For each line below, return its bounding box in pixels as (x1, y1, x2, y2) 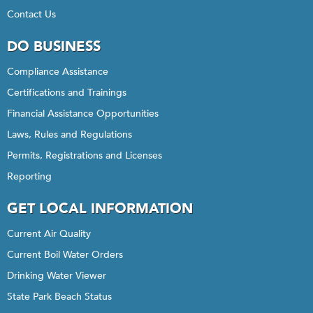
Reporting (7, 170, 52, 183)
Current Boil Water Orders (7, 248, 123, 261)
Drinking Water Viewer (7, 269, 106, 282)
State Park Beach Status (7, 290, 112, 303)
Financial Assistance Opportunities (7, 107, 159, 120)
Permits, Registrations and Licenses (7, 149, 162, 162)
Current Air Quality (7, 227, 91, 240)
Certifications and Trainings (7, 86, 126, 99)
